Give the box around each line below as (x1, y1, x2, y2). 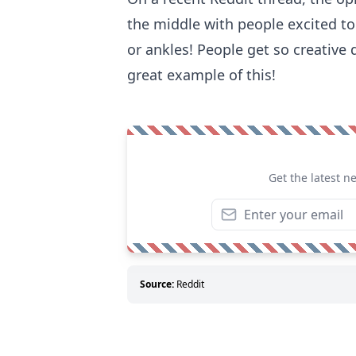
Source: (140, 277, 174, 291)
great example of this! (127, 64, 280, 84)
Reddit (176, 277, 204, 291)
